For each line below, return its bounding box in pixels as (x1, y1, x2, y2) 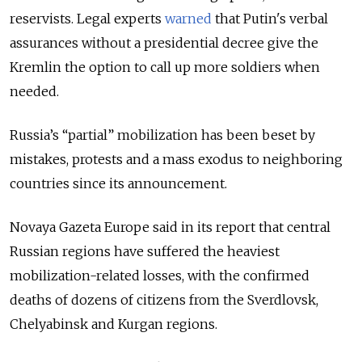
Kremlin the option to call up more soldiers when (10, 59, 320, 76)
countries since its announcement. (10, 175, 227, 192)
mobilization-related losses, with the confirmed (10, 267, 309, 284)
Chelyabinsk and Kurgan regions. (10, 316, 217, 333)
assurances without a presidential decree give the (10, 35, 318, 52)
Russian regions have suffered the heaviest (10, 243, 280, 260)
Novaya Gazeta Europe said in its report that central (10, 219, 330, 236)
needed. (10, 83, 59, 100)
